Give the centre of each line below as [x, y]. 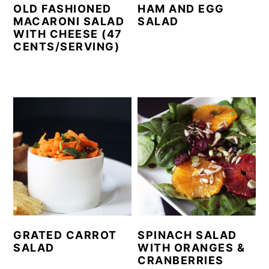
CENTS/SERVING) [67, 47]
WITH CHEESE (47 [68, 34]
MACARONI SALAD [69, 22]
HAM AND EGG [181, 9]
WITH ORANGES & [192, 247]
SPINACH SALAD [187, 235]
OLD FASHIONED [62, 9]
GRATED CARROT [65, 235]
